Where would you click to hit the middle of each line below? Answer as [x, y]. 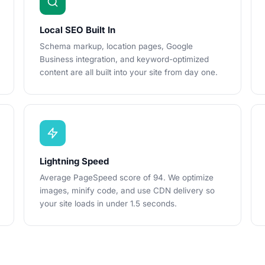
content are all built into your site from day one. [129, 72]
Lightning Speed [74, 161]
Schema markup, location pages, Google [116, 46]
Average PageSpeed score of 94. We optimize [127, 177]
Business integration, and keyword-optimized [124, 59]
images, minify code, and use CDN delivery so [127, 190]
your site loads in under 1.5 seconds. [108, 203]
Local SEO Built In [77, 30]
